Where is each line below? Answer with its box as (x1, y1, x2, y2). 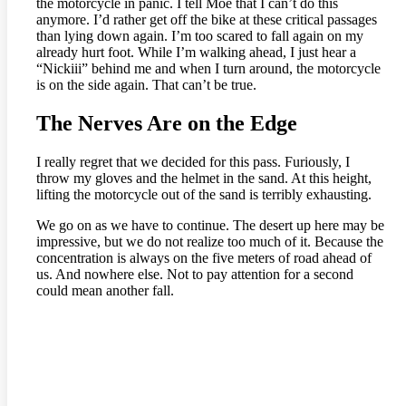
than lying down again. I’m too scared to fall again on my (36, 28, 363, 44)
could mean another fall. (36, 282, 174, 298)
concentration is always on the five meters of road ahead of (36, 249, 372, 266)
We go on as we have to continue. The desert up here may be (36, 217, 384, 233)
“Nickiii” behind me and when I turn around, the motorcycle (36, 61, 381, 77)
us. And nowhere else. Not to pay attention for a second (36, 266, 353, 282)
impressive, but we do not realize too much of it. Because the (36, 233, 383, 249)
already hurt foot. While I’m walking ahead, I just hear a (36, 44, 356, 61)
